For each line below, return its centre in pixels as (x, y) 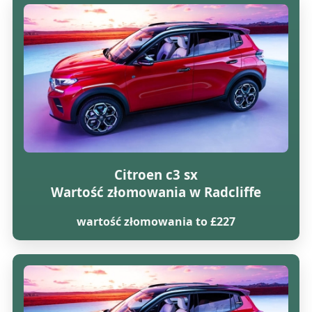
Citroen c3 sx (156, 174)
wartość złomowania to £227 (156, 221)
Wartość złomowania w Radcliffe (156, 192)
